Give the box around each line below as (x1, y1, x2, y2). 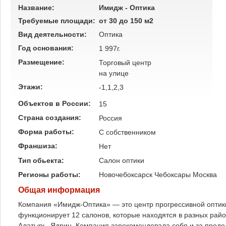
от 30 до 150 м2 (99, 17, 153, 25)
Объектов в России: (18, 99, 93, 107)
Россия (99, 114, 122, 122)
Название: (18, 4, 54, 12)
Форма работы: (18, 128, 76, 136)
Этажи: (18, 83, 45, 91)
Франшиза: (18, 142, 60, 150)
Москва (193, 171, 217, 179)
